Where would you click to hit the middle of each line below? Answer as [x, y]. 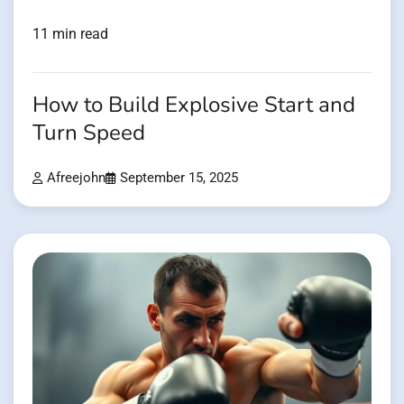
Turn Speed [89, 133]
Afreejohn [76, 179]
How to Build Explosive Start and [194, 106]
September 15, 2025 [179, 179]
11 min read [70, 34]
